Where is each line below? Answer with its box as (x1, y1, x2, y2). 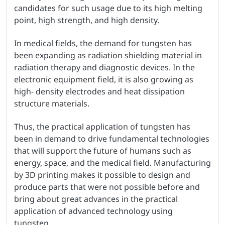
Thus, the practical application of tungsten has (14, 121, 190, 133)
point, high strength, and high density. (14, 15, 159, 26)
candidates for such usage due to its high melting (14, 3, 202, 14)
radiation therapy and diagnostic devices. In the (14, 62, 195, 73)
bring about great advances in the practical (14, 193, 178, 205)
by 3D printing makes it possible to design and (14, 169, 190, 181)
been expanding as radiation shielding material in (14, 50, 202, 61)
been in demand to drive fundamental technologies (14, 133, 209, 145)
